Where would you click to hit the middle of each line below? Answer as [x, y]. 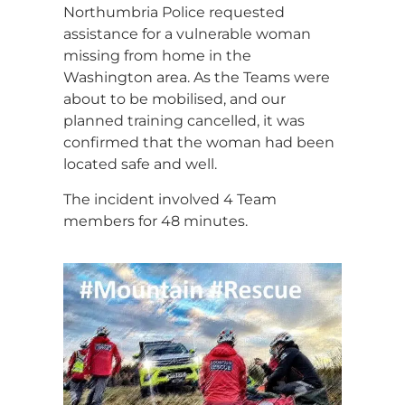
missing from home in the [157, 56]
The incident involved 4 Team [170, 199]
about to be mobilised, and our [174, 99]
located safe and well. [140, 165]
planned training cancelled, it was [184, 121]
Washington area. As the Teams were [197, 78]
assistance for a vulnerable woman [187, 34]
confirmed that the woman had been [199, 143]
